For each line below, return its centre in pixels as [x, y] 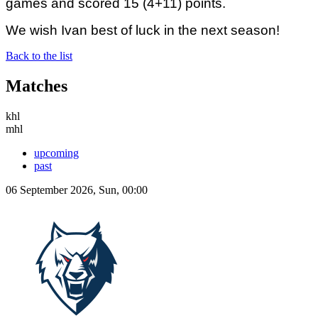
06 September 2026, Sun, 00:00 [77, 190]
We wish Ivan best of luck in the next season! [143, 31]
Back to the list [39, 56]
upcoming [56, 153]
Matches [37, 86]
